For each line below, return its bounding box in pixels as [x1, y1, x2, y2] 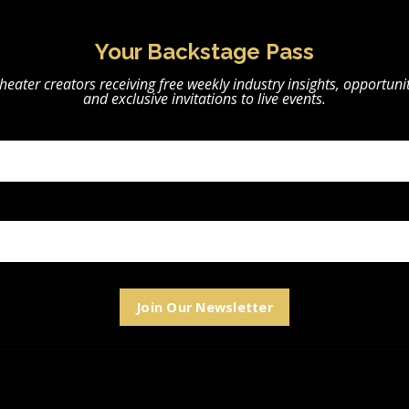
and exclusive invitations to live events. [83, 89, 326, 110]
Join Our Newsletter [136, 299, 273, 317]
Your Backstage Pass [95, 38, 314, 66]
